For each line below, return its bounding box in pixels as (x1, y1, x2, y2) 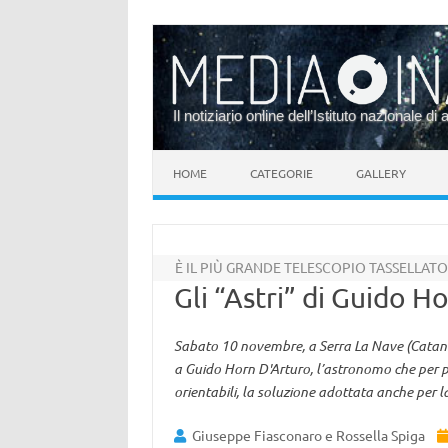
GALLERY (356, 165, 406, 181)
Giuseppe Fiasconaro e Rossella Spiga (191, 426, 425, 444)
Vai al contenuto (153, 148, 257, 166)
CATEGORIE (250, 165, 313, 181)
